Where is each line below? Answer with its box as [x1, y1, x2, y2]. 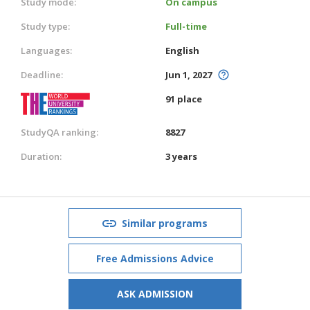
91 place [165, 92, 202, 105]
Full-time [165, 19, 207, 33]
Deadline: [21, 68, 63, 81]
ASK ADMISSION [117, 286, 193, 300]
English [165, 44, 199, 57]
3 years [165, 149, 197, 163]
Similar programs [122, 216, 208, 230]
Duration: [21, 149, 62, 163]
